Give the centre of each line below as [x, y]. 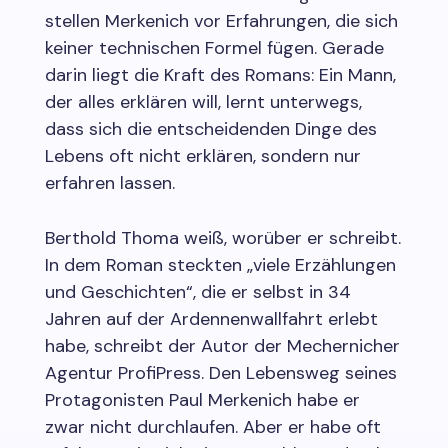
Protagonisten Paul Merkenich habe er [202, 399]
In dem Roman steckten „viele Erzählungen [220, 264]
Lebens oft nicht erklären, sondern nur [202, 155]
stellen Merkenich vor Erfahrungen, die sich [221, 20]
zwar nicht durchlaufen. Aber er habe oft [212, 426]
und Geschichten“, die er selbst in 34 [197, 291]
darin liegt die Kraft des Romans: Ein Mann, [220, 74]
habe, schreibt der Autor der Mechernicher [222, 345]
